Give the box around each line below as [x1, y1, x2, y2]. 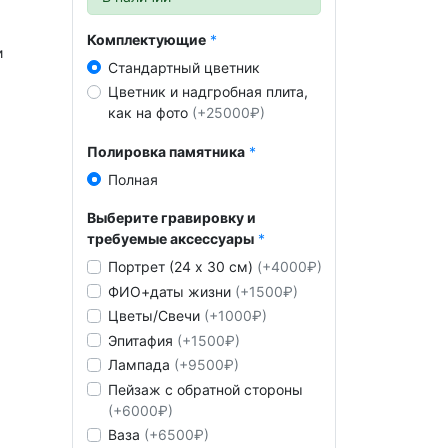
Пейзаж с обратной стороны [107, 380, 303, 398]
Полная [107, 170, 158, 188]
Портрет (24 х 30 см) [107, 258, 257, 276]
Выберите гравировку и [86, 209, 256, 227]
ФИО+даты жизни [107, 282, 235, 300]
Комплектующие [86, 30, 206, 48]
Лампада [107, 356, 174, 374]
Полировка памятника [86, 142, 245, 160]
